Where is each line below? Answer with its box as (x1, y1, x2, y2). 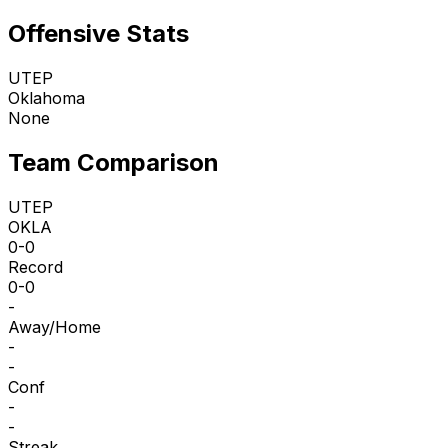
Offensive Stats (8, 19, 189, 49)
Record (8, 256, 63, 277)
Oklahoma (8, 88, 85, 109)
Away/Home (8, 316, 101, 337)
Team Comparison (8, 148, 219, 178)
